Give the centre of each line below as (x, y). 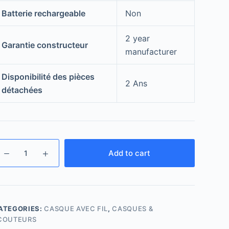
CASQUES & (133, 209)
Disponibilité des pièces (48, 77)
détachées (22, 90)
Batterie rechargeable (43, 14)
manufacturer (151, 52)
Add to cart (130, 153)
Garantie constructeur (44, 45)
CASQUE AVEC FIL (76, 209)
